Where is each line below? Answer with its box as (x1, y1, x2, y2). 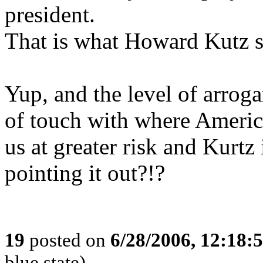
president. (5, 2, 95, 27)
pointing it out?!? (5, 160, 165, 186)
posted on (25, 229, 110, 251)
